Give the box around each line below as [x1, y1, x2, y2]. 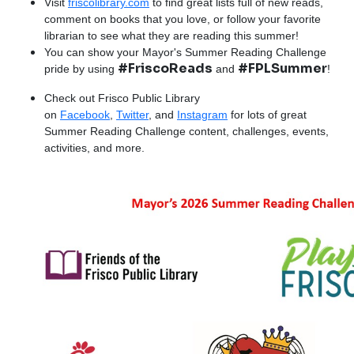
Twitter [116, 108, 149, 121]
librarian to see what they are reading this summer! [44, 29, 299, 42]
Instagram [177, 108, 228, 121]
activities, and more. [44, 141, 145, 154]
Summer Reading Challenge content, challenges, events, [44, 125, 329, 137]
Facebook [60, 108, 110, 121]
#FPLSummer [238, 60, 327, 77]
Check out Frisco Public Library [44, 92, 200, 104]
